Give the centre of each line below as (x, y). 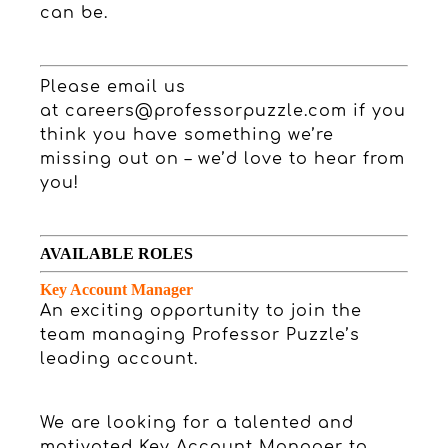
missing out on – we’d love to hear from (222, 158)
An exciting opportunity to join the (201, 310)
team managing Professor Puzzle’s (200, 334)
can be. (74, 12)
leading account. (119, 358)
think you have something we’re (187, 134)
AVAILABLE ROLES (116, 253)
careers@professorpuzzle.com (206, 110)
